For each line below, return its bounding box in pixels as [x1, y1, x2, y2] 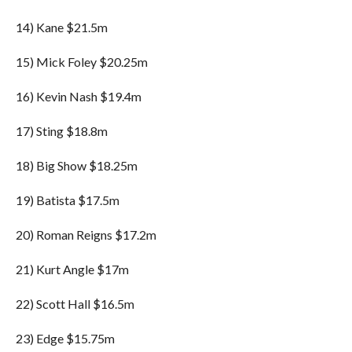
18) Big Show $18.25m [15, 158, 137, 173]
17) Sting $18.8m [15, 123, 108, 138]
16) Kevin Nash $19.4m [15, 89, 141, 104]
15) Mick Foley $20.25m [15, 54, 148, 69]
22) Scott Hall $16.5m [15, 296, 134, 311]
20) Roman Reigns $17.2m [15, 227, 156, 242]
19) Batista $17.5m [15, 192, 119, 207]
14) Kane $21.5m [15, 20, 108, 35]
